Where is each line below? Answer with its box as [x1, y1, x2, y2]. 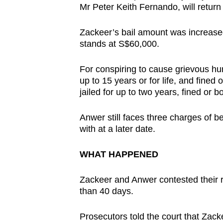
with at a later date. [79, 124, 155, 134]
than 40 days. [79, 186, 133, 197]
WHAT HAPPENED [79, 149, 158, 160]
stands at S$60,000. [79, 39, 159, 49]
